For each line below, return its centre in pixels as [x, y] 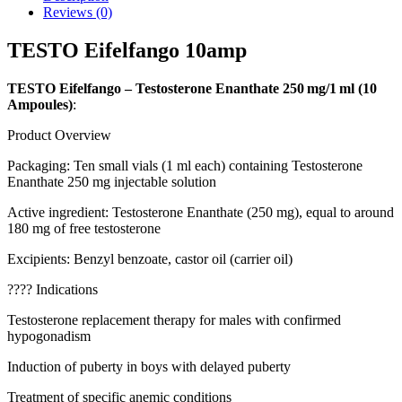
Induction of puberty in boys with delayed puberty [149, 366]
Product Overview [59, 135]
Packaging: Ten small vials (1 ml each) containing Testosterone [185, 165]
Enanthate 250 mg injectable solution [112, 181]
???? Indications [52, 289]
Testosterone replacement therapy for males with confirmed [174, 319]
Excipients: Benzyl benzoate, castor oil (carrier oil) [150, 258]
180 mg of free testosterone [84, 228]
